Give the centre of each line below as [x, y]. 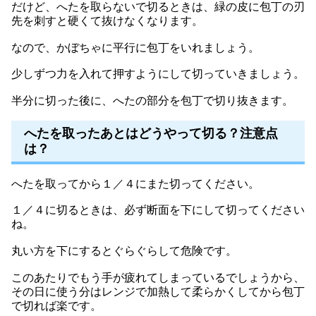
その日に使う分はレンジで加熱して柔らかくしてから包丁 [158, 291]
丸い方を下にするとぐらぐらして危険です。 [124, 250]
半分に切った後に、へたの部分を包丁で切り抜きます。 [152, 101]
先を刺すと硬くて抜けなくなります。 [107, 21]
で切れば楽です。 [56, 305]
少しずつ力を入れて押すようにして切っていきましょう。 [158, 74]
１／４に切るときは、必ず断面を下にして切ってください [158, 210]
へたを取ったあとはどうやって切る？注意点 [151, 133]
